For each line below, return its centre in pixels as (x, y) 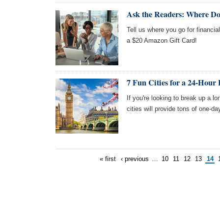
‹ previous (135, 159)
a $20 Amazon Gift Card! (162, 41)
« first (108, 159)
